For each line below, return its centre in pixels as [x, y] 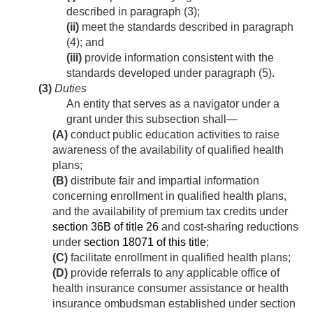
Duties [69, 89]
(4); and [85, 43]
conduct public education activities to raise [174, 135]
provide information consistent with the [178, 58]
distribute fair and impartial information [163, 181]
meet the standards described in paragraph [186, 27]
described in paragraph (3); [133, 12]
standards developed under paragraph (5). [170, 73]
